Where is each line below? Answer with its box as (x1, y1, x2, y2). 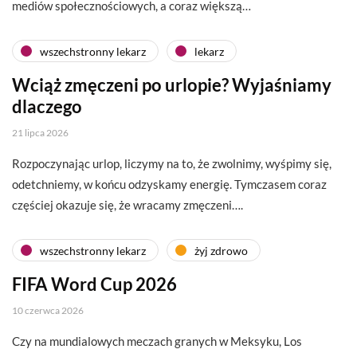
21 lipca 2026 (12, 127, 69, 139)
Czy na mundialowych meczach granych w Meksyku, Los (12, 334, 302, 349)
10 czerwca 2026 (12, 304, 84, 317)
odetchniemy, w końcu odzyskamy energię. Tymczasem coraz (12, 177, 327, 192)
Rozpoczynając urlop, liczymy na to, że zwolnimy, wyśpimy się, (12, 156, 331, 171)
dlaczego (12, 96, 82, 118)
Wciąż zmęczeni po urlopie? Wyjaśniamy (12, 74, 331, 96)
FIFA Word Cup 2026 (12, 273, 177, 296)
